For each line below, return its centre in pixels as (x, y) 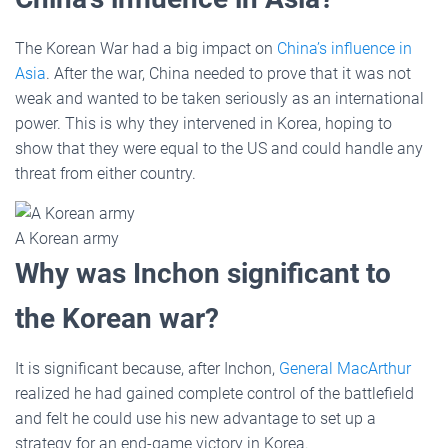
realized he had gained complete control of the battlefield (214, 393)
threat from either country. (105, 173)
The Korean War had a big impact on (146, 48)
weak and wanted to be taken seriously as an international (219, 98)
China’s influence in (344, 48)
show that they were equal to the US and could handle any (219, 148)
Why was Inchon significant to (203, 273)
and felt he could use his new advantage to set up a (195, 418)
